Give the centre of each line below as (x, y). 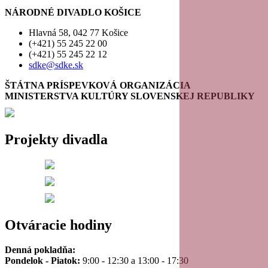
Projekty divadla (56, 139)
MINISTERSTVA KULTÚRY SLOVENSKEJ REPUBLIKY (130, 96)
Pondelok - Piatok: (42, 261)
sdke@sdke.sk (56, 65)
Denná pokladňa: (40, 250)
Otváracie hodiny (58, 225)
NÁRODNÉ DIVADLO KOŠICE (73, 12)
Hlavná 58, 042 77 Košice (78, 32)
